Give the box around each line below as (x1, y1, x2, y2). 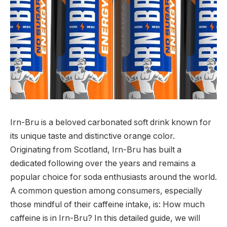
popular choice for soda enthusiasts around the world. (10, 172, 217, 182)
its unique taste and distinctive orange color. (10, 131, 175, 141)
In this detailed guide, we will (92, 213, 200, 223)
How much (163, 199, 205, 209)
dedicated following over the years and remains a (10, 158, 196, 168)
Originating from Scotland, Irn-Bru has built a (10, 144, 181, 155)
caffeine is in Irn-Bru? (10, 213, 92, 223)
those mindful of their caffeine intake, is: (10, 199, 163, 209)
